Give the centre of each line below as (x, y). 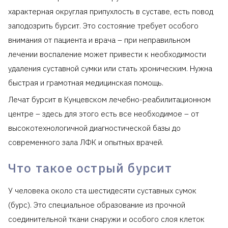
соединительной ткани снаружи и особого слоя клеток (106, 219)
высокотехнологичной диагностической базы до (94, 128)
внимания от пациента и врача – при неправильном (99, 40)
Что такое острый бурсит (90, 168)
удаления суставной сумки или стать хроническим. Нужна (110, 68)
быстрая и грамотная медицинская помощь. (86, 82)
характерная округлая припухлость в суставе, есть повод (111, 11)
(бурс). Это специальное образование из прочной (97, 205)
